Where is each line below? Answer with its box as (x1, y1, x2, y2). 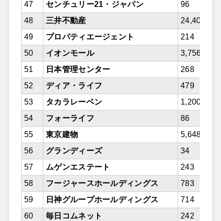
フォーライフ (45, 114, 94, 123)
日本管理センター (45, 65, 110, 74)
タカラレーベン (45, 98, 103, 107)
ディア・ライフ (45, 81, 103, 90)
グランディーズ (45, 147, 103, 155)
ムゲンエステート (45, 163, 110, 172)
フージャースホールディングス (45, 179, 159, 188)
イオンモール (45, 49, 94, 58)
